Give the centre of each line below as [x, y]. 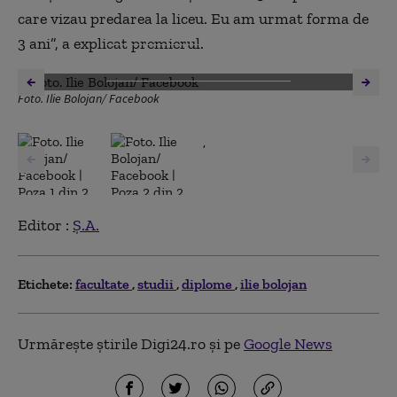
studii [157, 284]
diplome [208, 284]
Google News [288, 344]
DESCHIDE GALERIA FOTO [190, 63]
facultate [104, 284]
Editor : [45, 225]
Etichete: [45, 284]
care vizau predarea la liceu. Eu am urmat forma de [193, 19]
